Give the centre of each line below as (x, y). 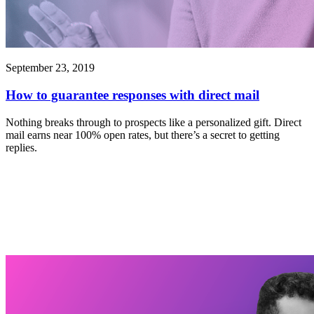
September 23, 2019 (50, 68)
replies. (21, 147)
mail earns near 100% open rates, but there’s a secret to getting (143, 135)
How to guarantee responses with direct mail (132, 95)
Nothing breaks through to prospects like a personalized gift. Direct (153, 122)
